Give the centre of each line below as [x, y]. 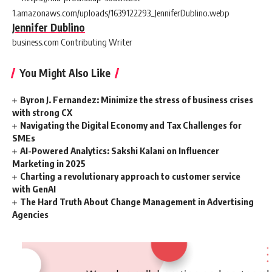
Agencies [30, 215]
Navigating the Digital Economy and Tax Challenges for [131, 125]
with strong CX [42, 113]
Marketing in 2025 [49, 164]
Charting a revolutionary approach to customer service [131, 176]
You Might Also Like [65, 73]
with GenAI [34, 189]
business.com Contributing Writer [72, 42]
